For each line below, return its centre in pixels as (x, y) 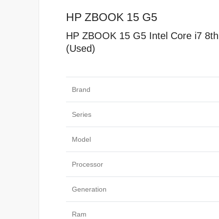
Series (82, 114)
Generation (89, 189)
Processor (88, 164)
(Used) (81, 49)
